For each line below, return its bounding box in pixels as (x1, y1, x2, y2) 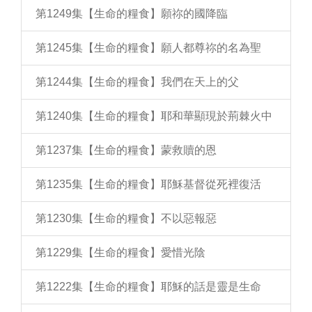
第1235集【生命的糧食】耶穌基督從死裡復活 (36, 178, 261, 190)
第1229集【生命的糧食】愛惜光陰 (36, 247, 205, 258)
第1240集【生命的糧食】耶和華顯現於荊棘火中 (36, 110, 272, 122)
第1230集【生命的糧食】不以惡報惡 (36, 212, 217, 224)
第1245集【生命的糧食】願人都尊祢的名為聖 (36, 42, 261, 54)
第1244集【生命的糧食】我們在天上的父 (36, 76, 239, 88)
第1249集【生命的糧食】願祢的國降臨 (36, 8, 228, 19)
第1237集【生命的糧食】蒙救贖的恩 (36, 144, 217, 156)
